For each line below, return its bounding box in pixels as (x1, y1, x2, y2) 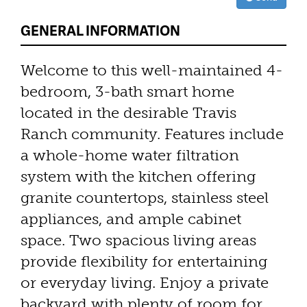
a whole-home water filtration (21, 145, 239, 164)
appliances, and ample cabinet (21, 209, 241, 228)
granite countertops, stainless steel (21, 188, 269, 207)
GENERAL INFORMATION (21, 20, 180, 40)
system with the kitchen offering (21, 167, 256, 186)
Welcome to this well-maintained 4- (21, 60, 283, 79)
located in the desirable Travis (21, 103, 236, 122)
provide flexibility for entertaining (21, 251, 267, 271)
